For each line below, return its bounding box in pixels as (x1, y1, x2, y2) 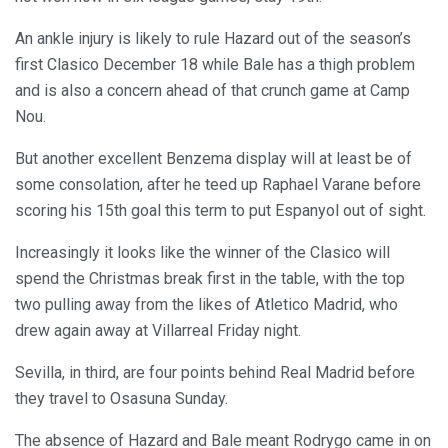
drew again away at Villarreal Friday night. (15, 321, 301, 341)
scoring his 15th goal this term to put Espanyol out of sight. (15, 201, 426, 221)
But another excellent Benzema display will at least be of (15, 149, 412, 169)
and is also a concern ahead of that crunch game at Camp (15, 81, 410, 101)
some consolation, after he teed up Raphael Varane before (15, 175, 421, 195)
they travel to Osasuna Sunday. (15, 389, 228, 409)
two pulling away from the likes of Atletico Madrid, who (15, 295, 398, 315)
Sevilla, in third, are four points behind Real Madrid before (15, 363, 415, 383)
